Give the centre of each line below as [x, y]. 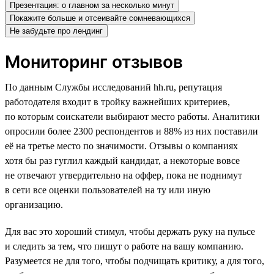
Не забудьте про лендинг [56, 31]
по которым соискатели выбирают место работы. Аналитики [132, 116]
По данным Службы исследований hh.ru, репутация [113, 87]
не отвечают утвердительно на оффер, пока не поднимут [124, 175]
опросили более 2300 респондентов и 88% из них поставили [131, 131]
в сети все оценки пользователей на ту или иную [108, 190]
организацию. [34, 204]
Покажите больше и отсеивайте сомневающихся [100, 18]
